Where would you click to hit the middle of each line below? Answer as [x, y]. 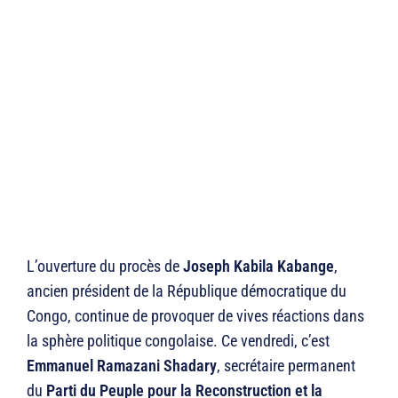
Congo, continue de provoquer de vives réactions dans [195, 316]
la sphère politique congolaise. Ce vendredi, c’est [178, 341]
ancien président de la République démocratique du [187, 291]
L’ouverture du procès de [105, 267]
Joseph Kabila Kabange [259, 267]
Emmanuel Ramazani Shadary [122, 366]
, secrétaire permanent [286, 366]
